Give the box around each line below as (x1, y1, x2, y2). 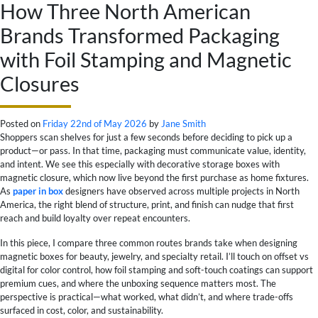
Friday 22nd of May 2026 (43, 117, 147, 129)
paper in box (13, 185, 63, 197)
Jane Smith (161, 117, 206, 129)
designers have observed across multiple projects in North (63, 185, 300, 197)
